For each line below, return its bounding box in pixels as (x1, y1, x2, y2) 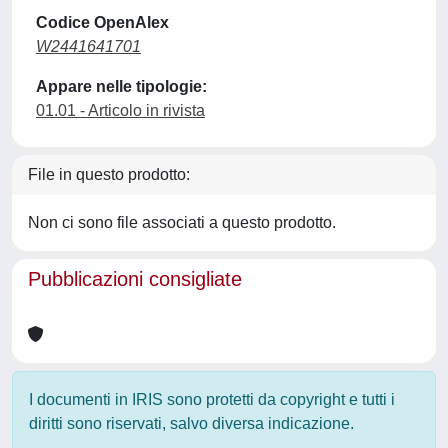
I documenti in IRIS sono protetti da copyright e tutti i (29, 391, 395, 408)
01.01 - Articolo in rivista (36, 102, 205, 119)
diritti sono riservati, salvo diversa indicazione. (29, 415, 354, 432)
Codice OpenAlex (36, 14, 169, 31)
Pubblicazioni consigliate (28, 268, 242, 290)
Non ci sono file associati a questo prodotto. (28, 214, 336, 231)
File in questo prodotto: (28, 166, 190, 183)
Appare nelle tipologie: (36, 78, 207, 95)
